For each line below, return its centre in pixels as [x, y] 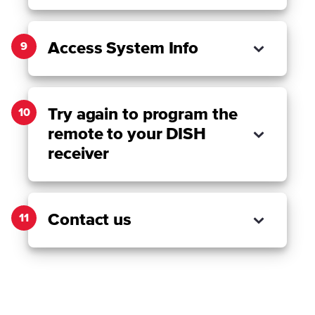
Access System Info [123, 49]
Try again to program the [143, 115]
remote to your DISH [127, 134]
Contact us [90, 220]
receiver [79, 154]
